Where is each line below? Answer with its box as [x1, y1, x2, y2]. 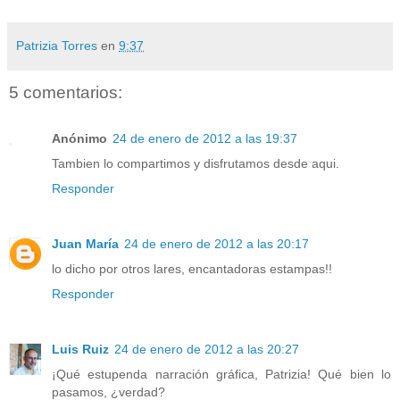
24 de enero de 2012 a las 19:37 [112, 131, 297, 146]
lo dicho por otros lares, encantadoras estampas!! [52, 262, 332, 277]
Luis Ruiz [52, 342, 109, 357]
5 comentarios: [9, 82, 122, 102]
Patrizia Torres [16, 37, 97, 53]
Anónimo [52, 131, 107, 146]
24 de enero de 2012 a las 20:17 [124, 237, 309, 252]
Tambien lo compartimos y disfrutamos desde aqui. [52, 156, 339, 171]
